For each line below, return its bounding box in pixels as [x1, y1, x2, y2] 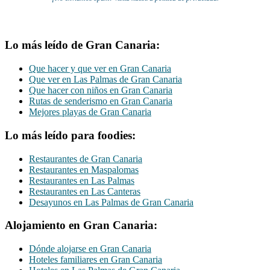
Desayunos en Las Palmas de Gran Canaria [29, 196, 193, 207]
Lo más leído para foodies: [5, 128, 136, 142]
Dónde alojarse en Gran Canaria [29, 243, 151, 254]
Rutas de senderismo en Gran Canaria [29, 96, 172, 107]
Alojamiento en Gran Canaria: [5, 219, 157, 232]
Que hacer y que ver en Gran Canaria [29, 63, 171, 74]
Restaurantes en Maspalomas [29, 164, 139, 175]
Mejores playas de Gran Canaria [29, 107, 151, 118]
